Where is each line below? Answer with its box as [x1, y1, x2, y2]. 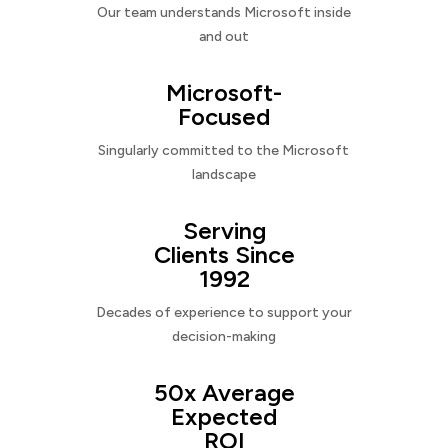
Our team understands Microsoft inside [96, 4, 351, 22]
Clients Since [153, 240, 295, 270]
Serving [182, 216, 266, 246]
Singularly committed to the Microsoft [98, 142, 350, 160]
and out [198, 28, 249, 46]
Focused [178, 102, 270, 132]
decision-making [171, 328, 276, 346]
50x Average [153, 378, 295, 408]
